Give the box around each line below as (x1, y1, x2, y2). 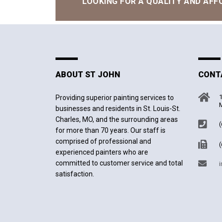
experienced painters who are (55, 148, 148, 157)
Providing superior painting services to (55, 94, 174, 102)
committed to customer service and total (55, 159, 183, 167)
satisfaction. (55, 170, 94, 178)
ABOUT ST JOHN (55, 70, 120, 80)
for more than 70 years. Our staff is (55, 126, 166, 135)
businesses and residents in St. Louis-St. (55, 105, 180, 113)
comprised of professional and (55, 137, 151, 146)
